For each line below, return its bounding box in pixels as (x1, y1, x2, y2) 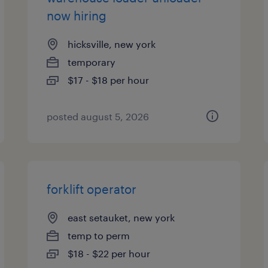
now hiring (47, 8, 107, 23)
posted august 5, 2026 (47, 111, 150, 122)
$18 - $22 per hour (68, 248, 151, 259)
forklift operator (47, 182, 137, 196)
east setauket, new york (68, 212, 175, 223)
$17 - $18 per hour (68, 74, 150, 86)
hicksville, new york (68, 38, 156, 50)
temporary (68, 56, 116, 68)
